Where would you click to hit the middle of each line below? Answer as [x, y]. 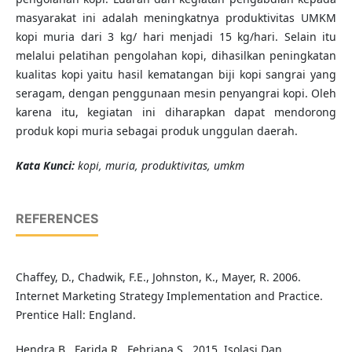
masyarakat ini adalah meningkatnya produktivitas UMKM [176, 18]
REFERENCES [57, 219]
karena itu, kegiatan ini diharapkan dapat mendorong [176, 112]
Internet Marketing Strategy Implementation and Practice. [169, 296]
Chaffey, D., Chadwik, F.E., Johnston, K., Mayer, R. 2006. [158, 277]
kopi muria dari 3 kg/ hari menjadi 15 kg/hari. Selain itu [176, 37]
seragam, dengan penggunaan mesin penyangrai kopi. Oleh [176, 93]
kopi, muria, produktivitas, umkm [159, 166]
